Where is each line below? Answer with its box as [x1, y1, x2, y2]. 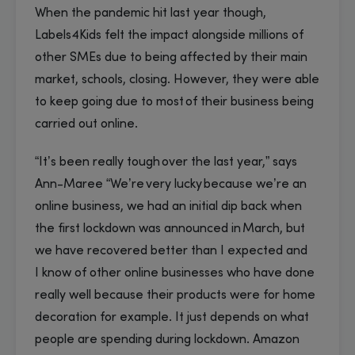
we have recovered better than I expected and [35, 245, 307, 258]
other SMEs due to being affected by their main [35, 52, 307, 65]
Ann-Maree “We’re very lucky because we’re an [35, 178, 307, 192]
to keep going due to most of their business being [35, 96, 314, 109]
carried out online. [35, 118, 143, 132]
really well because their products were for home [35, 289, 315, 303]
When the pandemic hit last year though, [35, 7, 266, 21]
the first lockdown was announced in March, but [35, 223, 305, 236]
